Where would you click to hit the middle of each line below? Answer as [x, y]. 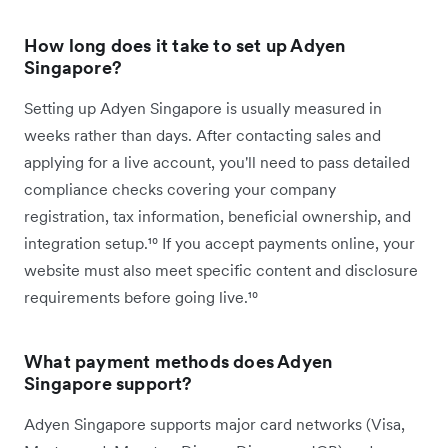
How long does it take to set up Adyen [185, 46]
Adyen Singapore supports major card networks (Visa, [214, 424]
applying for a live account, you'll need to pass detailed [217, 162]
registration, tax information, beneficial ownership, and [217, 216]
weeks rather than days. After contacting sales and [202, 135]
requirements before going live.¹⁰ [141, 297]
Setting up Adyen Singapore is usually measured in [203, 108]
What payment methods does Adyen [178, 362]
